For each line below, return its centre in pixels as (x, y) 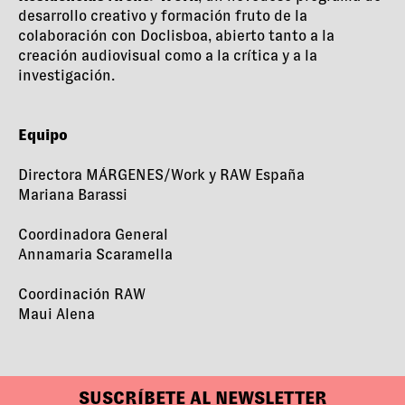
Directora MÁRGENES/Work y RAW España (161, 175)
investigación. (66, 76)
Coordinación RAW (82, 295)
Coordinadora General (93, 235)
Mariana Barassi (73, 195)
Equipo (43, 136)
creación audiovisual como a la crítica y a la (168, 56)
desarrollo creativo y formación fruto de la (163, 16)
